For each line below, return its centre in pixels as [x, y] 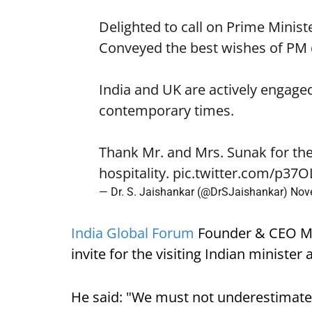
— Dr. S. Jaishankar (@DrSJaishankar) [195, 192]
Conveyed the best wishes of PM [205, 48]
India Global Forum [133, 233]
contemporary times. [166, 110]
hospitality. [136, 173]
